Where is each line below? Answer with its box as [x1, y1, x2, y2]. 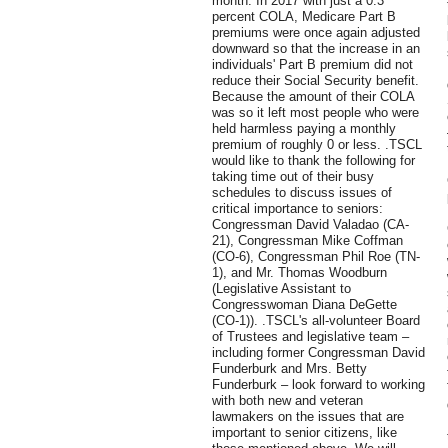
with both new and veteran [212, 393, 363, 409]
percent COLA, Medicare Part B [212, 9, 396, 25]
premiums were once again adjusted [212, 25, 420, 41]
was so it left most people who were [212, 105, 419, 121]
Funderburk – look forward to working [212, 377, 425, 393]
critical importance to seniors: [212, 201, 383, 217]
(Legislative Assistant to [212, 281, 351, 297]
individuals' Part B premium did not [212, 57, 413, 73]
